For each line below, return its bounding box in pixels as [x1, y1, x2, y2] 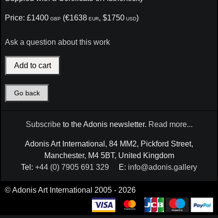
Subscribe [25, 120, 61, 129]
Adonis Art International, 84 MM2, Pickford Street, [25, 140, 193, 148]
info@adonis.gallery [128, 163, 197, 172]
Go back [14, 89, 40, 97]
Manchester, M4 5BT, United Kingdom [44, 151, 174, 160]
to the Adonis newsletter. [60, 120, 148, 129]
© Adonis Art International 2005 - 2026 [4, 186, 136, 195]
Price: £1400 [4, 13, 49, 22]
